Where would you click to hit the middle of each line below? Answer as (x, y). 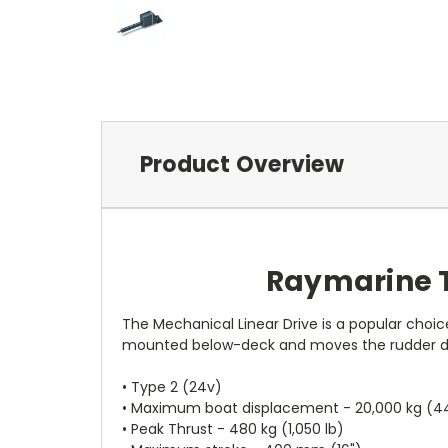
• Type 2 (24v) (172, 386)
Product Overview (241, 164)
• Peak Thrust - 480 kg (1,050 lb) (233, 428)
